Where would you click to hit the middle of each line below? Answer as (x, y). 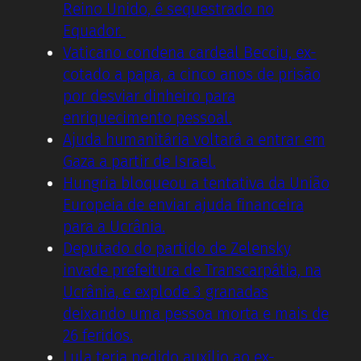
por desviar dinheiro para (149, 96)
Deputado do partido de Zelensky (177, 248)
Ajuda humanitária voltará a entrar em (194, 139)
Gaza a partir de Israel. (139, 161)
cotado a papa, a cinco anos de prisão (192, 74)
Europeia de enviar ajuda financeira (183, 205)
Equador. (94, 31)
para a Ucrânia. (114, 226)
